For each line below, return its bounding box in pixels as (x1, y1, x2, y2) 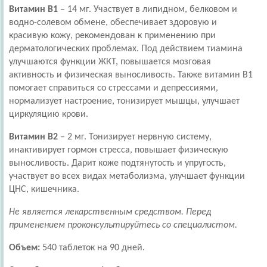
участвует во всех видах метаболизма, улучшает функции (9, 172, 245, 181)
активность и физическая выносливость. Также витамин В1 (9, 70, 253, 80)
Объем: (9, 243, 42, 253)
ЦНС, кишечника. (9, 185, 79, 194)
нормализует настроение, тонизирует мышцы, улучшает (9, 97, 240, 106)
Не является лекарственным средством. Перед (9, 207, 211, 217)
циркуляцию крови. (9, 110, 88, 119)
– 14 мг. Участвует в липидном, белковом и (58, 5, 237, 14)
